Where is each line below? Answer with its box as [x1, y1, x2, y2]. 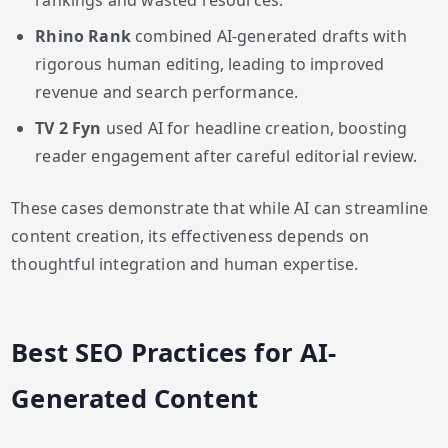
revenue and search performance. [35, 81, 299, 104]
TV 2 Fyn [35, 117, 102, 140]
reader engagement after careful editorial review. [35, 145, 418, 168]
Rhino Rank [35, 25, 131, 48]
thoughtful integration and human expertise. [11, 253, 359, 276]
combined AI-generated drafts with [130, 25, 407, 48]
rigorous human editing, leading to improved [35, 53, 385, 76]
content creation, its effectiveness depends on [11, 225, 370, 248]
